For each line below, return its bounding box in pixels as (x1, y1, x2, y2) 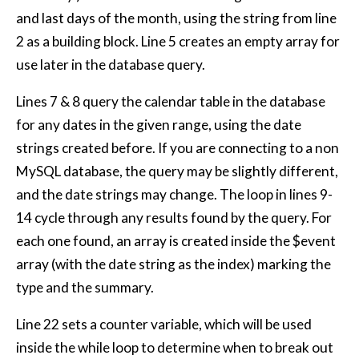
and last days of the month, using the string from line (16, 9, 337, 26)
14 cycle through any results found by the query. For (16, 209, 332, 227)
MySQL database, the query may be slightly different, (16, 163, 338, 180)
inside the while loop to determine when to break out (16, 339, 333, 357)
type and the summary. (16, 279, 154, 296)
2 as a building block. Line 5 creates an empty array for (16, 32, 340, 50)
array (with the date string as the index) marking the (16, 256, 331, 273)
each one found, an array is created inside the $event (16, 232, 336, 250)
